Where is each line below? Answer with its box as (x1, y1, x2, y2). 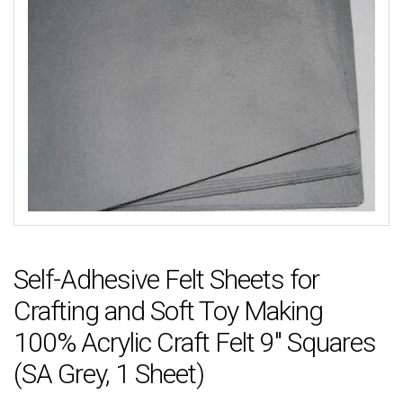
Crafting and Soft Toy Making (13, 294, 323, 327)
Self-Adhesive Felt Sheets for (13, 263, 319, 295)
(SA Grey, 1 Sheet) (13, 357, 204, 390)
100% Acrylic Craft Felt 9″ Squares (13, 326, 376, 358)
